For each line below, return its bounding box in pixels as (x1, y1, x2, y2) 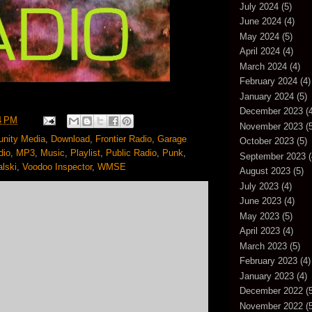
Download (51, 134, 90, 144)
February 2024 (240, 76, 297, 87)
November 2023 (240, 120, 303, 132)
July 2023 (240, 180, 279, 192)
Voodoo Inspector (22, 162, 92, 172)
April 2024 (240, 46, 280, 57)
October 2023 (240, 136, 294, 147)
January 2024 (240, 91, 294, 102)
